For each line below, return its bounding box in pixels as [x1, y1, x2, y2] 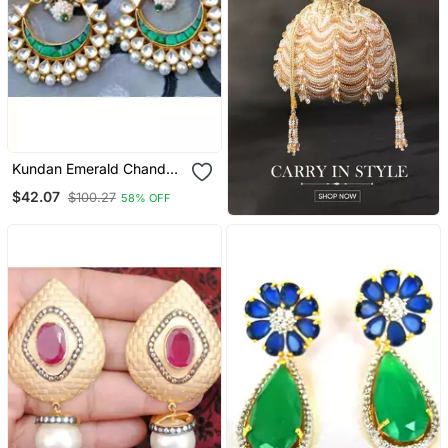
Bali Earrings [11, 177, 92, 195]
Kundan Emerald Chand [11, 160, 166, 178]
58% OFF [120, 190, 171, 205]
